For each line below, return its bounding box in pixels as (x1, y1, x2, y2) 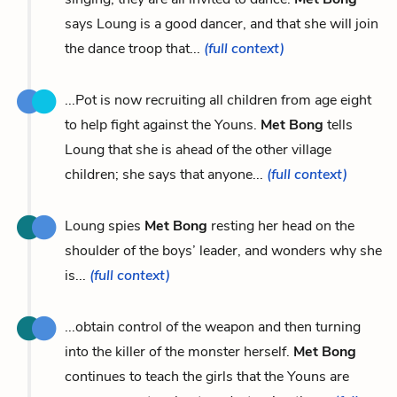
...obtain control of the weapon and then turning (65, 316, 361, 337)
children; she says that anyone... (65, 164, 267, 184)
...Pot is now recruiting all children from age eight (65, 90, 371, 110)
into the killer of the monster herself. (65, 341, 293, 362)
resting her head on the (207, 215, 354, 236)
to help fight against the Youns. (65, 114, 261, 135)
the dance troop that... (65, 38, 204, 58)
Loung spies (65, 215, 144, 236)
